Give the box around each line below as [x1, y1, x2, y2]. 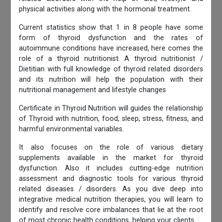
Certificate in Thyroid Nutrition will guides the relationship [19, 104, 203, 112]
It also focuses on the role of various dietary [19, 143, 203, 152]
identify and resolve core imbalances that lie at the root [19, 205, 203, 214]
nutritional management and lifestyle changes [19, 85, 166, 94]
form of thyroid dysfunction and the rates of [19, 33, 203, 42]
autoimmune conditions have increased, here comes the [19, 44, 203, 53]
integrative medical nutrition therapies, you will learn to [19, 195, 203, 204]
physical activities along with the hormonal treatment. [19, 4, 192, 13]
